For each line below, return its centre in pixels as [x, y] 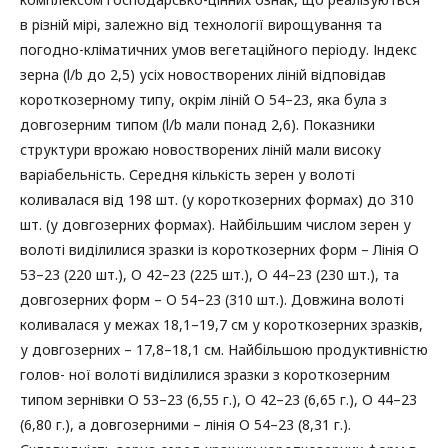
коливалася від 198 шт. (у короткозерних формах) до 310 [217, 200]
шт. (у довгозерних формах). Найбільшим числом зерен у [215, 225]
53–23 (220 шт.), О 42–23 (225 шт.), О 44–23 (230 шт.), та [209, 275]
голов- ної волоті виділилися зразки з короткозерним [205, 375]
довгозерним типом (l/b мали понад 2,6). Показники [197, 125]
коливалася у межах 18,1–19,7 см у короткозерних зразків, [221, 325]
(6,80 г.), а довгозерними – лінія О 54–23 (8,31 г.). [185, 425]
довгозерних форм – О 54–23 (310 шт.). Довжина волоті [212, 300]
